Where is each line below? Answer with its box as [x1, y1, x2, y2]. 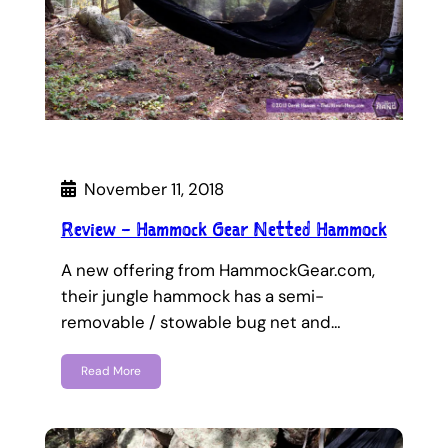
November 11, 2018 [83, 177, 224, 200]
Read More [80, 362, 141, 379]
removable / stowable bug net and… [60, 310, 341, 333]
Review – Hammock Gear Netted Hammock [60, 215, 387, 242]
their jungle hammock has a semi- [60, 284, 324, 307]
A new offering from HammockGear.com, [60, 258, 375, 281]
